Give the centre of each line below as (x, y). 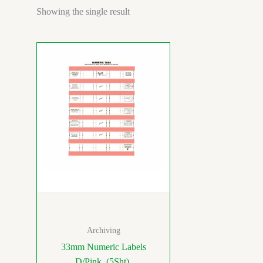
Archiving (103, 230)
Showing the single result (83, 11)
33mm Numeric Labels (103, 247)
